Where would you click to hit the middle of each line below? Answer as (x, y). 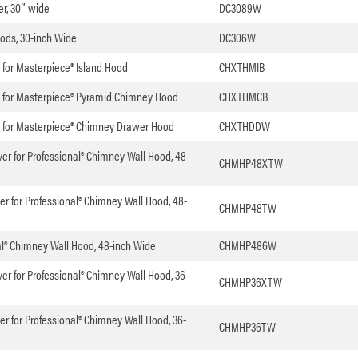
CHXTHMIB (241, 67)
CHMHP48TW (247, 208)
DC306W (237, 38)
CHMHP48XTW (251, 163)
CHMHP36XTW (250, 282)
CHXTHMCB (243, 97)
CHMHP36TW (247, 327)
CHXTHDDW (244, 126)
